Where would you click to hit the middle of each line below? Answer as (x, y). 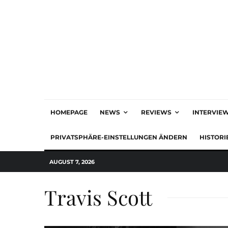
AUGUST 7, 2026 (72, 162)
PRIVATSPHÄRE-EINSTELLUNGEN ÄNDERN (119, 137)
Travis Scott (98, 197)
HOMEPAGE (69, 112)
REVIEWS (156, 112)
